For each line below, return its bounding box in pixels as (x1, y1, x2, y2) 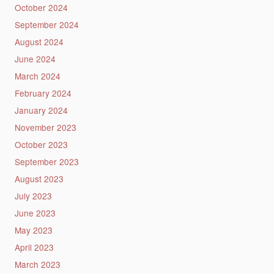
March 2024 (14, 69, 61, 82)
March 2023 (14, 257, 61, 270)
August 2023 (14, 172, 64, 185)
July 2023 (14, 189, 52, 202)
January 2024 (14, 103, 68, 116)
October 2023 (14, 138, 68, 150)
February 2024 (14, 86, 72, 99)
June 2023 (14, 206, 56, 219)
